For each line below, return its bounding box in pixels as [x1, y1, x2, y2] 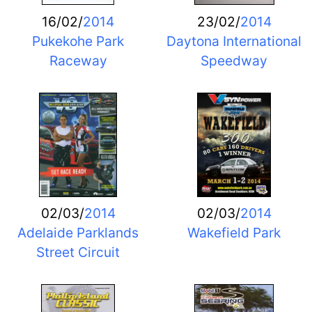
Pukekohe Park [32, 32, 124, 49]
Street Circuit [36, 244, 120, 261]
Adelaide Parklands [17, 224, 139, 242]
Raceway [49, 52, 107, 69]
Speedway [201, 52, 267, 69]
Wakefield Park [187, 224, 281, 242]
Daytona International [166, 32, 302, 49]
